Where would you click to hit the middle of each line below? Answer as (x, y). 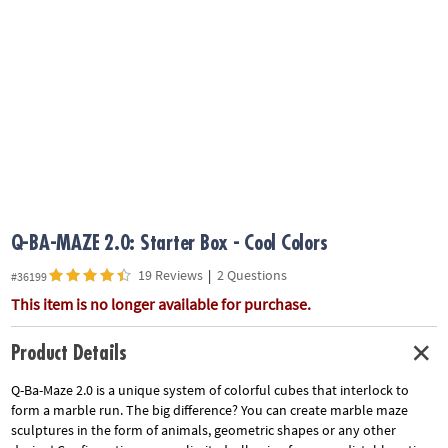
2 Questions (251, 274)
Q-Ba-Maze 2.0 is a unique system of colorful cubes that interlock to (209, 390)
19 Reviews (170, 274)
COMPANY (39, 71)
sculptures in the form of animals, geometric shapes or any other (203, 430)
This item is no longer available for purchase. (160, 303)
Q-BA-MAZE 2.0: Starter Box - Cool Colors (169, 244)
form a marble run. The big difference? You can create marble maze (209, 410)
